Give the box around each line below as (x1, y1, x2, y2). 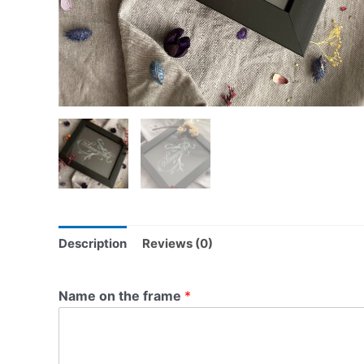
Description (58, 235, 127, 251)
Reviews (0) (142, 235, 213, 251)
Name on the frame (58, 288, 184, 305)
